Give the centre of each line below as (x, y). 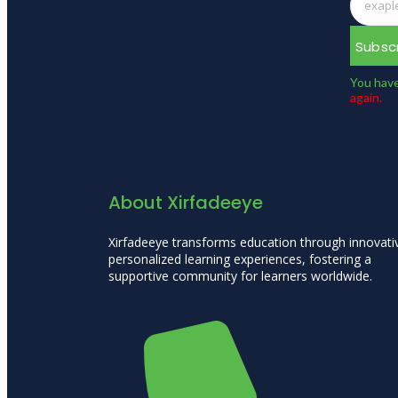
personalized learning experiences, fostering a (240, 259)
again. (366, 97)
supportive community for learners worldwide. (240, 275)
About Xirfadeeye (186, 202)
